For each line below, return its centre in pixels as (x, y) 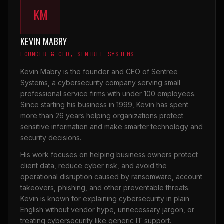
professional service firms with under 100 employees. (108, 94)
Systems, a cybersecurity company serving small (100, 83)
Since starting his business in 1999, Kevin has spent (104, 105)
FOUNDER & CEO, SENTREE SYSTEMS (77, 55)
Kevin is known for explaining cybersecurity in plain (105, 199)
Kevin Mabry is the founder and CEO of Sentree (99, 72)
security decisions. (51, 138)
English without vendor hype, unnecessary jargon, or (107, 210)
